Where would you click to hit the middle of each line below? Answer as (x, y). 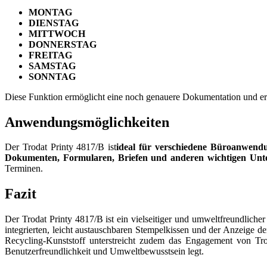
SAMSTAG (52, 66)
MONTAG (50, 12)
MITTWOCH (57, 33)
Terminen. (24, 169)
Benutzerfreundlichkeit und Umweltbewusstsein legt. (104, 252)
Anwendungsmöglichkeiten (87, 122)
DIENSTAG (54, 23)
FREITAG (50, 55)
